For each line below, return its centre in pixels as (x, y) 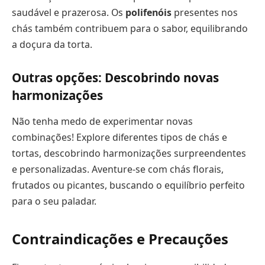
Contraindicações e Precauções (120, 239)
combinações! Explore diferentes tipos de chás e (119, 137)
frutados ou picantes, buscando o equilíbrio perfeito (128, 185)
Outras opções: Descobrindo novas (115, 78)
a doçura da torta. (52, 44)
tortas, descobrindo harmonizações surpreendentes (129, 153)
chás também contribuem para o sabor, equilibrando (130, 28)
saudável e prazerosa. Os (69, 12)
